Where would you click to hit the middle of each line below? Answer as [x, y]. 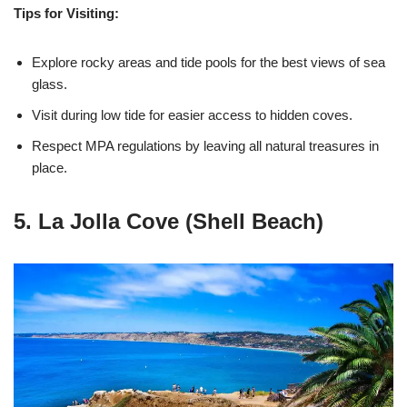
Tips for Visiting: [66, 13]
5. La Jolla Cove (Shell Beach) [169, 221]
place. [50, 168]
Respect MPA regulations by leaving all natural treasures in [205, 146]
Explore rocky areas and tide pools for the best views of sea [208, 62]
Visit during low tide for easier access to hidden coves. [192, 115]
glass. [50, 84]
